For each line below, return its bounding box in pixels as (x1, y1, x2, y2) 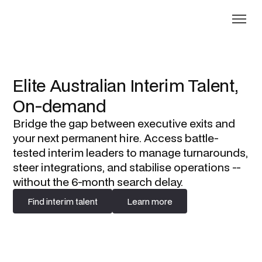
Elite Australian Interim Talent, (13, 74, 238, 96)
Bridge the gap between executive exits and (13, 116, 236, 130)
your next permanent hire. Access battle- (13, 130, 219, 145)
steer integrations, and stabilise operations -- (13, 160, 242, 174)
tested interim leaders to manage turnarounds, (13, 145, 249, 160)
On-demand (13, 94, 106, 117)
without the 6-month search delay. (13, 174, 184, 189)
